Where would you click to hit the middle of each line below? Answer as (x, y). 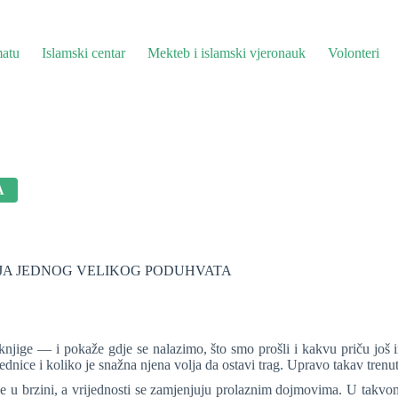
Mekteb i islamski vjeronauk (226, 53)
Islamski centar (83, 53)
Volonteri (353, 53)
